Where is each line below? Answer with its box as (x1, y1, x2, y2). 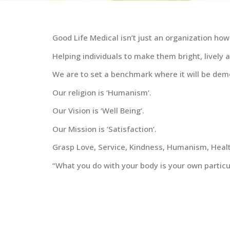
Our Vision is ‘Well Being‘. (52, 105, 144, 116)
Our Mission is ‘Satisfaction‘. (52, 123, 157, 134)
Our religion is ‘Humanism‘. (52, 87, 151, 98)
